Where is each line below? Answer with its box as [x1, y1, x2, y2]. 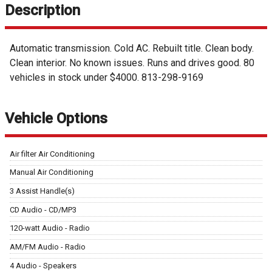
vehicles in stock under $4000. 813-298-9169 [10, 71, 203, 83]
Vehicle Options [5, 109, 107, 127]
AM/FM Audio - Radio [10, 242, 86, 251]
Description [5, 2, 80, 19]
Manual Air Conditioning [10, 168, 93, 177]
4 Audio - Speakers [10, 260, 76, 270]
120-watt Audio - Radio [10, 223, 90, 233]
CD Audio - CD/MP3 [10, 205, 76, 214]
